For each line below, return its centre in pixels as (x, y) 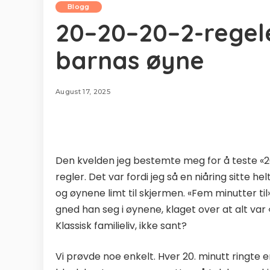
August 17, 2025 (83, 92)
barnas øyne (130, 60)
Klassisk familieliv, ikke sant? (121, 226)
